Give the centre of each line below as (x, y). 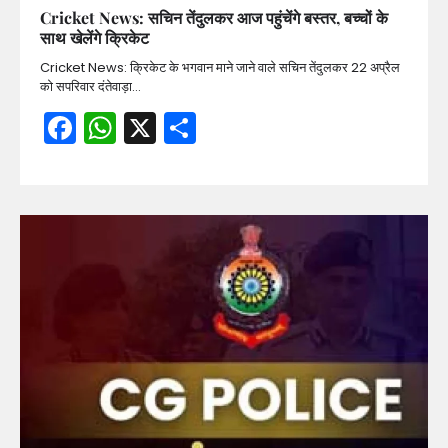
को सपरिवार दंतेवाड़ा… (90, 87)
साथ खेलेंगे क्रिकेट (94, 38)
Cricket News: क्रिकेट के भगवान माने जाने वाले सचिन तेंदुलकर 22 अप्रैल (220, 68)
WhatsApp (198, 128)
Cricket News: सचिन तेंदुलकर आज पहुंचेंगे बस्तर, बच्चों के (214, 18)
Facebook (152, 128)
